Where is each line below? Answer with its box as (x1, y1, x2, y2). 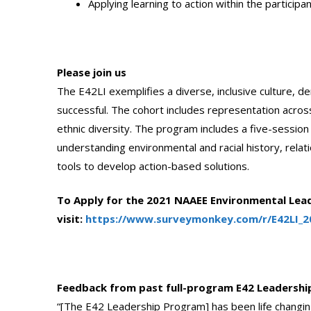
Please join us (57, 65, 126, 79)
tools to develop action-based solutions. (57, 158, 249, 173)
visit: (57, 212, 85, 226)
